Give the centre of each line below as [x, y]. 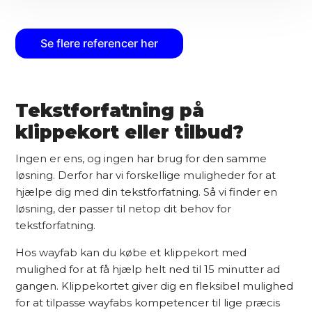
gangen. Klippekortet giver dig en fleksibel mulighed [155, 286]
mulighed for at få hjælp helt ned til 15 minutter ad [148, 269]
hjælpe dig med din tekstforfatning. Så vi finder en [147, 192]
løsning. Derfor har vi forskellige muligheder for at [146, 175]
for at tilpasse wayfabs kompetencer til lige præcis [148, 302]
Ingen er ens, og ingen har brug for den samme [141, 158]
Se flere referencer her [100, 43]
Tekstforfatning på [110, 110]
